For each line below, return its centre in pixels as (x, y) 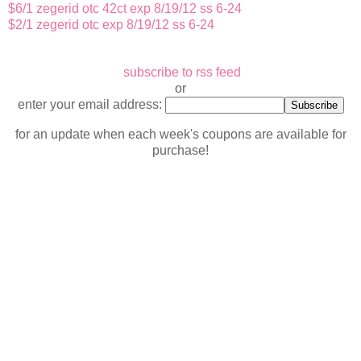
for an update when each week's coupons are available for (180, 134)
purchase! (180, 150)
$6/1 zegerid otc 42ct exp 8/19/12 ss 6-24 (125, 9)
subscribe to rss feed (182, 73)
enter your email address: (91, 105)
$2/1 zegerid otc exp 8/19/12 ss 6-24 (111, 25)
